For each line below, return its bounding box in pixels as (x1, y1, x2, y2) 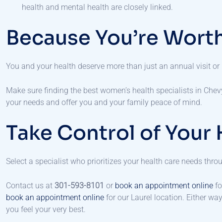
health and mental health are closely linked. (22, 2, 173, 12)
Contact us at (6, 181, 55, 191)
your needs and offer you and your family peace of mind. (6, 98, 204, 108)
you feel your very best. (6, 205, 86, 215)
